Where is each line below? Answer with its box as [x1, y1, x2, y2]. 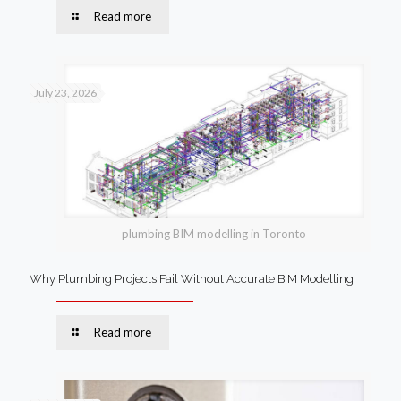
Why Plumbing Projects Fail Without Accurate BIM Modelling [30, 271, 354, 286]
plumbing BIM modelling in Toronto [122, 226, 306, 241]
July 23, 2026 [34, 86, 97, 100]
